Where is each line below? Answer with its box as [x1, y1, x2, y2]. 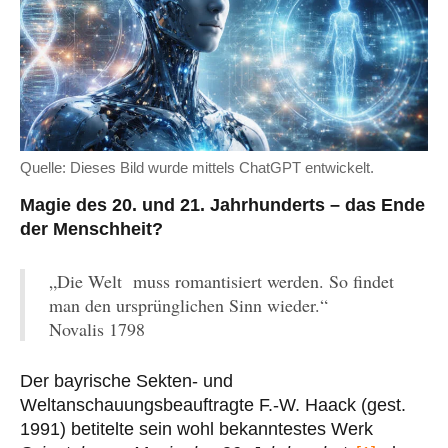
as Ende [356, 194, 425, 215]
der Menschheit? [20, 218, 163, 239]
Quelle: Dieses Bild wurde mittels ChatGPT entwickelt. [20, 158, 374, 176]
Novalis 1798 [49, 316, 145, 341]
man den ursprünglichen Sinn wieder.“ [49, 292, 328, 317]
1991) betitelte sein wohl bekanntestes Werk [20, 418, 373, 439]
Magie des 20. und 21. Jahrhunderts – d [20, 194, 356, 215]
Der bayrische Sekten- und [20, 370, 233, 391]
